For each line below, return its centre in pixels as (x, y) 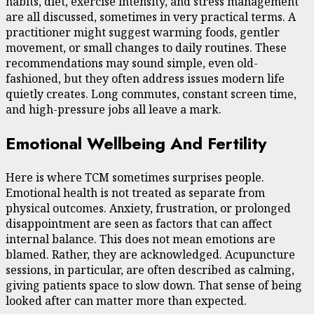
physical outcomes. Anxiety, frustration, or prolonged (148, 208)
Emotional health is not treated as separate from (135, 192)
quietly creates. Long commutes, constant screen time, (151, 94)
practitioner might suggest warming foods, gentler (143, 32)
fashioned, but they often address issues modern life (145, 78)
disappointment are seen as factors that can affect (139, 223)
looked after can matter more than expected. (126, 300)
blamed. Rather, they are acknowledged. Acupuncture (150, 254)
